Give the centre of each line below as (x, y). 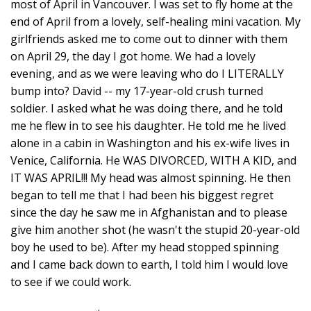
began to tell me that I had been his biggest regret (142, 195)
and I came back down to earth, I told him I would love (149, 264)
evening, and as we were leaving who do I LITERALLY (147, 73)
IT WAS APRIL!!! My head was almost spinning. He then (151, 177)
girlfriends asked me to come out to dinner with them (149, 39)
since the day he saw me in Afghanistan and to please (149, 212)
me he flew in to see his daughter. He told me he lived (148, 125)
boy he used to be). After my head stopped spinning (145, 247)
